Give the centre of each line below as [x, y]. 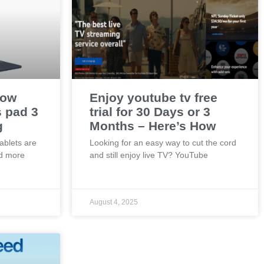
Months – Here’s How [153, 126]
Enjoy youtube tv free [154, 98]
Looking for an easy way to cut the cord [163, 143]
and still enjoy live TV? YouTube [149, 155]
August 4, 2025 [114, 202]
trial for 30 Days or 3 [150, 112]
